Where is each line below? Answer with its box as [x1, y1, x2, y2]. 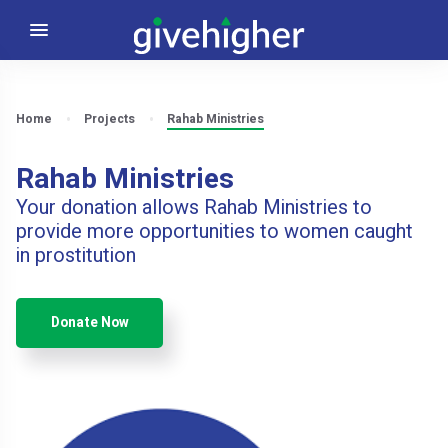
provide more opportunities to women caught [16, 216, 414, 246]
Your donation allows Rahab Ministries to [16, 192, 373, 222]
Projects [84, 110, 136, 128]
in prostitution [16, 240, 137, 270]
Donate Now [50, 312, 129, 333]
